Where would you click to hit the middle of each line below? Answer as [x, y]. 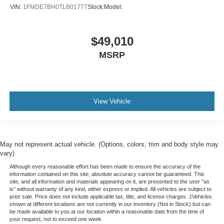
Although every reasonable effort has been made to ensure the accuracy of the [105, 167]
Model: [113, 7]
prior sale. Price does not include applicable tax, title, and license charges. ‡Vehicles [110, 197]
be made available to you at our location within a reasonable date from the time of [106, 212]
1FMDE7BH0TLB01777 [55, 7]
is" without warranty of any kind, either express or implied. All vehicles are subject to [110, 189]
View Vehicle [112, 101]
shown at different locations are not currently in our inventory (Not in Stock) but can [110, 204]
